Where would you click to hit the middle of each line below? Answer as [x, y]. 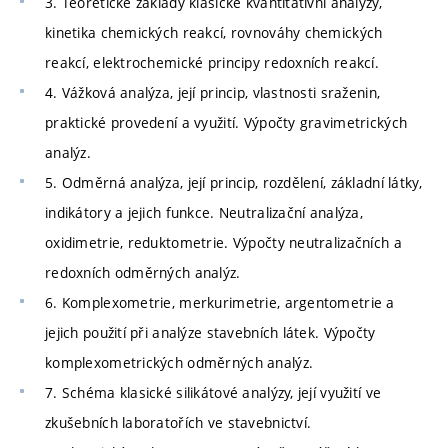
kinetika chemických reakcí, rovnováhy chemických [214, 33]
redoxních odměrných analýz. [143, 273]
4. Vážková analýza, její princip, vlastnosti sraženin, [213, 93]
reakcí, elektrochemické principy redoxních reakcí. [212, 63]
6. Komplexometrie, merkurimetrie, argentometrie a [220, 303]
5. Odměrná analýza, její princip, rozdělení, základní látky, [233, 183]
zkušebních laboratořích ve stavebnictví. [178, 423]
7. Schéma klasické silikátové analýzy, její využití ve [213, 393]
